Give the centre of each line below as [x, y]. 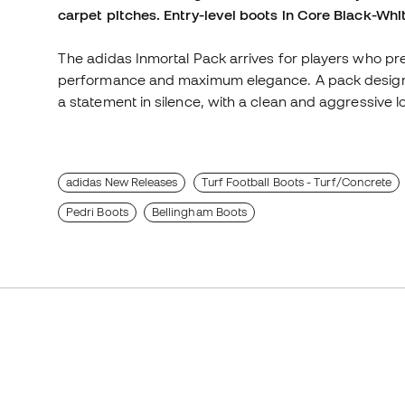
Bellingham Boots [199, 212]
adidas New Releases [122, 183]
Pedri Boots [97, 212]
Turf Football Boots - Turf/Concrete [297, 183]
